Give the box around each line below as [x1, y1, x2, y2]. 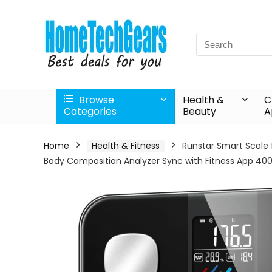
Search [195, 33, 227, 46]
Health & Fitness [92, 140, 160, 152]
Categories [64, 104, 117, 118]
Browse [76, 93, 114, 107]
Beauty [183, 104, 217, 118]
